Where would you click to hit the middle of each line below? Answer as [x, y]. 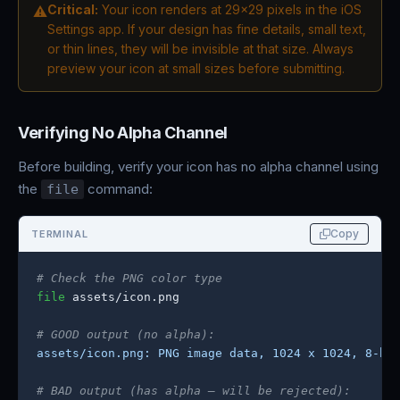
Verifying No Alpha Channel [123, 133]
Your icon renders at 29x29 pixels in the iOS [230, 9]
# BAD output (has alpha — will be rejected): [194, 391]
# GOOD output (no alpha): [126, 334]
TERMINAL [60, 234]
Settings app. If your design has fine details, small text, [207, 29]
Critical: [73, 9]
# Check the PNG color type [129, 278]
